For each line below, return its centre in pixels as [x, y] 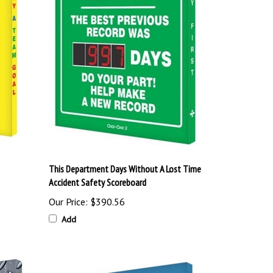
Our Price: [68, 202]
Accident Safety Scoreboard [97, 182]
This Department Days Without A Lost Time [125, 169]
